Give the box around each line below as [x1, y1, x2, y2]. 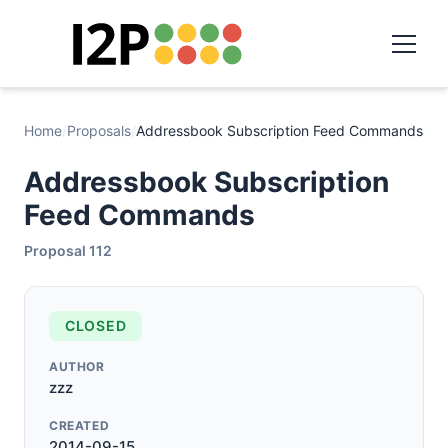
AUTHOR [49, 359, 105, 374]
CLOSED [65, 317, 127, 334]
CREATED [49, 418, 110, 433]
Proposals [67, 122, 131, 139]
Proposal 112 [24, 242, 112, 259]
